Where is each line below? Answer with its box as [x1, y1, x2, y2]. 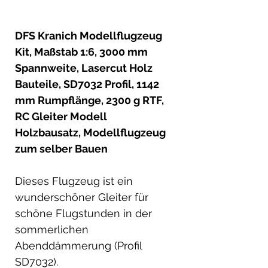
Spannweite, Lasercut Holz [15, 61, 153, 74]
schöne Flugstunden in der [15, 206, 152, 220]
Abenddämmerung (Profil [15, 239, 142, 252]
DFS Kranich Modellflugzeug [15, 29, 162, 42]
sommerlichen [15, 223, 89, 236]
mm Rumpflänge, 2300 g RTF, [15, 93, 164, 106]
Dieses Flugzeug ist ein [15, 174, 133, 187]
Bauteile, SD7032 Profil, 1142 [15, 77, 159, 90]
